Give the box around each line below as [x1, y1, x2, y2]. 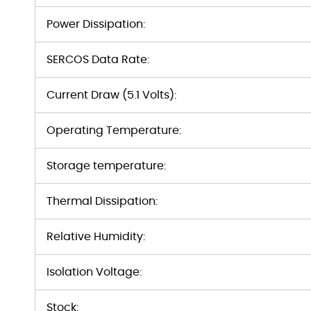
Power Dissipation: [47, 19, 145, 30]
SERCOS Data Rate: [47, 54, 149, 65]
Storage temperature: [47, 160, 166, 171]
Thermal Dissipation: [47, 196, 158, 207]
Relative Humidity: [47, 231, 145, 242]
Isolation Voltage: [47, 267, 142, 278]
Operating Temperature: [47, 125, 181, 136]
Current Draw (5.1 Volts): [47, 90, 176, 101]
